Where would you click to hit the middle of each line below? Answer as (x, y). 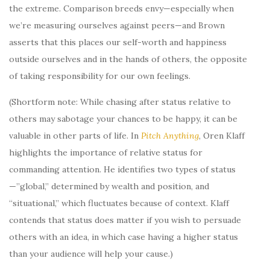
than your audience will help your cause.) (91, 253)
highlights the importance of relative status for (106, 152)
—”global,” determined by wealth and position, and (109, 186)
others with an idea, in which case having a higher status (124, 237)
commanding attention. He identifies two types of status (122, 169)
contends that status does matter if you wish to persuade (125, 220)
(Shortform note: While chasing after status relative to (120, 102)
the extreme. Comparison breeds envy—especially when (121, 8)
